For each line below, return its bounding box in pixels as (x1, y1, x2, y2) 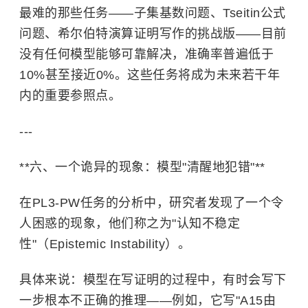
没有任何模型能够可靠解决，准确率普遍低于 (19, 47, 274, 61)
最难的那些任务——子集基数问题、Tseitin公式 (19, 6, 286, 20)
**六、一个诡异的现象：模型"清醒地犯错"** (19, 160, 265, 174)
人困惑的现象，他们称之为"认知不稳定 (19, 217, 240, 230)
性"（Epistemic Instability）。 (19, 237, 190, 251)
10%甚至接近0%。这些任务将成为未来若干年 (19, 68, 280, 82)
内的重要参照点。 (19, 89, 121, 102)
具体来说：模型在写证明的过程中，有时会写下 (19, 273, 287, 287)
